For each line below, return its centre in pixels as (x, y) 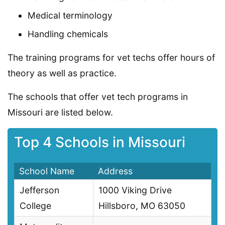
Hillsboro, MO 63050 (142, 206)
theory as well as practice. (62, 73)
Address (115, 171)
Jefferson (39, 190)
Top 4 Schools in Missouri (99, 142)
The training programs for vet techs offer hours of (111, 57)
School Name (47, 171)
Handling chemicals (68, 34)
